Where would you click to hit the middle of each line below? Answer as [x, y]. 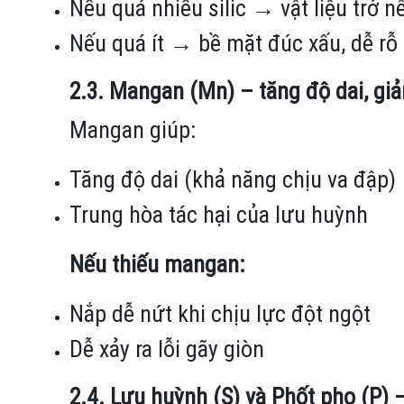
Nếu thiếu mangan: [157, 264]
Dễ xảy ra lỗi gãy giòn [167, 349]
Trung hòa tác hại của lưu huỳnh [219, 214]
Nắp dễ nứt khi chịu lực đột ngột [220, 313]
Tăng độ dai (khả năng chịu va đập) [233, 179]
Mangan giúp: [133, 129]
